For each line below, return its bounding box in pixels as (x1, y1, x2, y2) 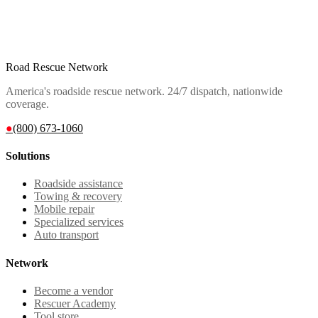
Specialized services (34, 216, 124, 229)
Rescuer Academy (34, 297, 116, 309)
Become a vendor (34, 284, 113, 297)
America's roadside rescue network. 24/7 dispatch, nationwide (6, 84, 283, 97)
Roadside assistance (34, 177, 123, 190)
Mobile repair (34, 203, 94, 216)
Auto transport (34, 229, 99, 241)
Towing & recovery (34, 190, 122, 203)
